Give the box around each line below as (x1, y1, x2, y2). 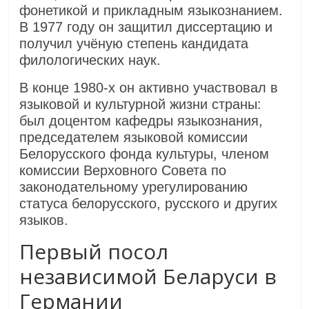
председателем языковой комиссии (19, 130, 248, 145)
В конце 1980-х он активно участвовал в (19, 80, 279, 95)
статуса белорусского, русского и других (19, 196, 278, 211)
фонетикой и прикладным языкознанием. (19, 3, 283, 18)
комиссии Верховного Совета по (19, 163, 227, 178)
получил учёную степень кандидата (19, 36, 249, 51)
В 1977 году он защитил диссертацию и (19, 19, 273, 34)
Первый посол (19, 237, 169, 266)
